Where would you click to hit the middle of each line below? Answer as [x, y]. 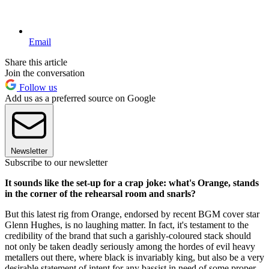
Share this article [36, 62]
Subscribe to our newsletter [56, 163]
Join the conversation [45, 73]
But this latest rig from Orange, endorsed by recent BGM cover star [132, 214]
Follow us [37, 88]
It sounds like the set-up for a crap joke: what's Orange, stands [132, 183]
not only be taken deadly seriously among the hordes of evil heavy [130, 247]
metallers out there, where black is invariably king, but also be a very [134, 258]
